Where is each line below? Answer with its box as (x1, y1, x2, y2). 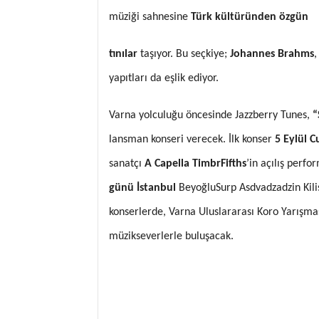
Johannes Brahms (230, 48, 314, 60)
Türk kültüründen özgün (191, 11, 308, 23)
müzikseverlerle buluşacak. (109, 230, 234, 242)
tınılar (109, 48, 137, 60)
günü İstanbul (109, 182, 179, 194)
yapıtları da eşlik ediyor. (109, 72, 219, 84)
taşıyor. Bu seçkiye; (137, 48, 230, 60)
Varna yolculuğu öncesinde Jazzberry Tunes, (109, 109, 313, 121)
